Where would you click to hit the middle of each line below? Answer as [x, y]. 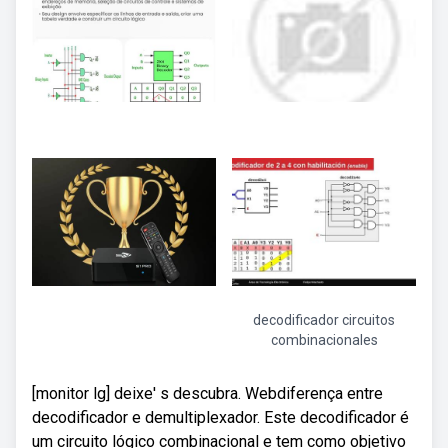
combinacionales [324, 340]
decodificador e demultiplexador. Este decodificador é [220, 417]
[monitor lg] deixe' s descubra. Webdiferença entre [207, 393]
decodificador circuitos [324, 320]
